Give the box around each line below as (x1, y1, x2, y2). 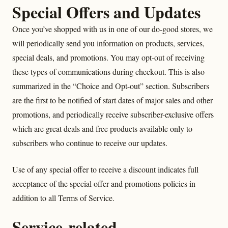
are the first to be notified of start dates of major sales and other (12, 95, 213, 105)
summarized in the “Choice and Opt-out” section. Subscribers (12, 80, 209, 91)
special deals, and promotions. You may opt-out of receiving (12, 52, 205, 63)
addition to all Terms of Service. (12, 192, 115, 203)
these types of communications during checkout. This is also (12, 66, 205, 77)
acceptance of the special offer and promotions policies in (12, 178, 195, 189)
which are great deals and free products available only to (12, 123, 192, 134)
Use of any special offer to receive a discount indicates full (12, 164, 198, 175)
